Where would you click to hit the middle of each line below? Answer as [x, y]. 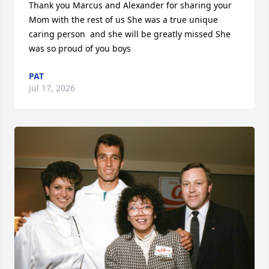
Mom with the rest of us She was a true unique [123, 20]
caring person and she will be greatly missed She [130, 34]
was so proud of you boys [80, 48]
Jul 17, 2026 [52, 88]
